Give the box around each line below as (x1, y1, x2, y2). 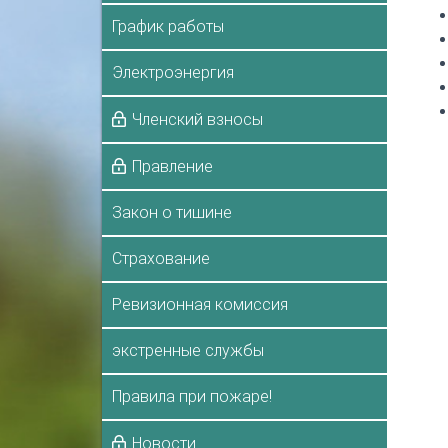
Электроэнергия (112, 62, 234, 82)
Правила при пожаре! (112, 386, 272, 406)
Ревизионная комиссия (112, 294, 288, 314)
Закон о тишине (112, 202, 232, 222)
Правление (132, 156, 213, 176)
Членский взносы (132, 109, 263, 129)
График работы (112, 16, 224, 36)
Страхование (112, 248, 210, 268)
